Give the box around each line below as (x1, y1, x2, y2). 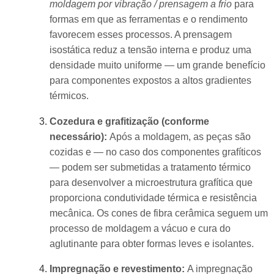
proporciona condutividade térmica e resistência (49, 192, 257, 203)
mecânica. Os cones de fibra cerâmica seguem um (49, 207, 268, 218)
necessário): (49, 131, 107, 142)
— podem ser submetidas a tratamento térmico (49, 161, 251, 172)
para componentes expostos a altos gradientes (49, 75, 251, 86)
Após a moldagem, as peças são (106, 131, 251, 142)
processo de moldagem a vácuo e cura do (49, 223, 231, 234)
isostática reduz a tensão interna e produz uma (49, 45, 251, 56)
